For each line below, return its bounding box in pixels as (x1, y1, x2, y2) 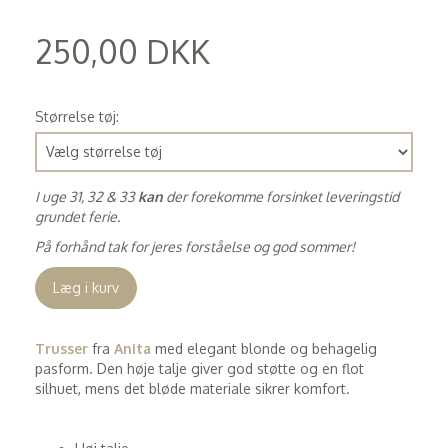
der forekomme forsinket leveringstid (163, 187, 399, 205)
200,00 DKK (39, 74, 107, 91)
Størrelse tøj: (35, 107, 119, 125)
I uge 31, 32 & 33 (35, 187, 138, 205)
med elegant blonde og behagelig (151, 339, 377, 357)
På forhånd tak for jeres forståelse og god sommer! (35, 237, 355, 255)
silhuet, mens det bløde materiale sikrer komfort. (35, 379, 350, 397)
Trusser (35, 339, 88, 357)
